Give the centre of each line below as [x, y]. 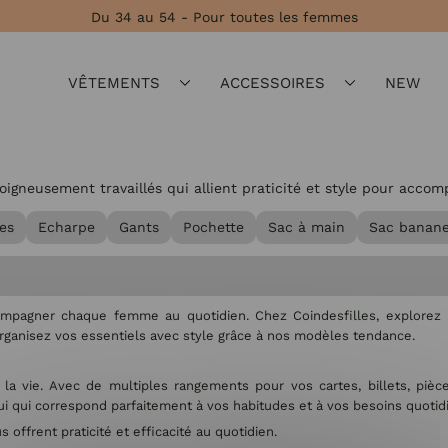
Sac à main [306, 227]
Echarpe [66, 227]
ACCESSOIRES [272, 82]
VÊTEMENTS [114, 82]
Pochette [213, 227]
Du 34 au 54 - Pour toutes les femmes [224, 17]
